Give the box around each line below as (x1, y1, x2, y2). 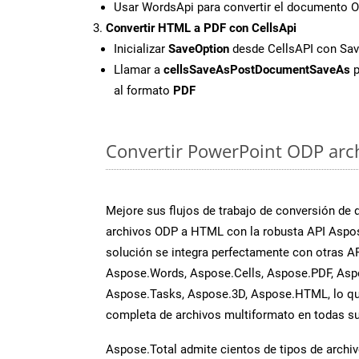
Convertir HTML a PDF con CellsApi (106, 20, 296, 35)
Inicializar (114, 41, 168, 56)
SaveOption (168, 41, 229, 56)
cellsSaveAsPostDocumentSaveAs (163, 62, 350, 77)
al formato (114, 83, 173, 98)
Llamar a (114, 62, 163, 77)
